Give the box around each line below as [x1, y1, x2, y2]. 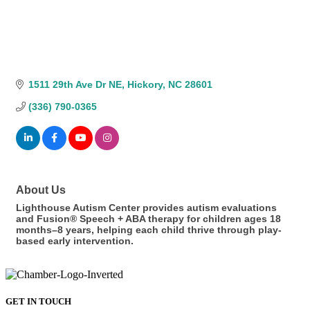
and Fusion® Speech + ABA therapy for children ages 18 [16, 213, 281, 225]
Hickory [127, 79, 163, 91]
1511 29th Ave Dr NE [28, 79, 122, 91]
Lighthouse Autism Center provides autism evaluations [16, 202, 277, 214]
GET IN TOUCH [6, 296, 71, 307]
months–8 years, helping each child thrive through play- [16, 224, 282, 236]
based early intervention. [16, 235, 134, 247]
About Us [16, 183, 66, 197]
